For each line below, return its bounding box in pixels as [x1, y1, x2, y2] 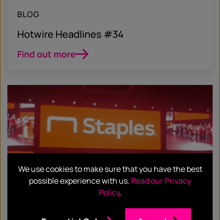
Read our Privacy [131, 175, 191, 186]
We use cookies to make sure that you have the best [18, 164, 202, 174]
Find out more [17, 48, 76, 60]
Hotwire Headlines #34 [17, 27, 124, 41]
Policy [98, 187, 120, 198]
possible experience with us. [29, 175, 131, 186]
